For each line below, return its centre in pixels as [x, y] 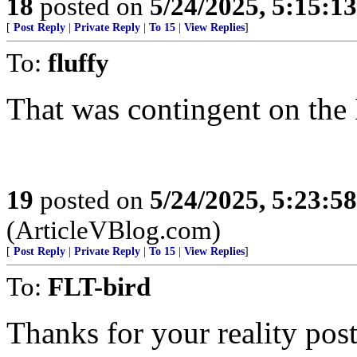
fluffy [78, 63]
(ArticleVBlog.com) [114, 230]
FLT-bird [99, 286]
